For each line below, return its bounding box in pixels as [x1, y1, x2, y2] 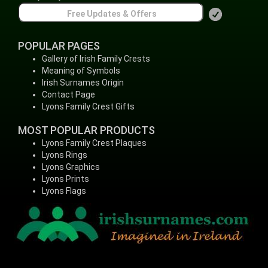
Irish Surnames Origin [42, 78, 124, 87]
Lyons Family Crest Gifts [42, 102, 135, 111]
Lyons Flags [42, 186, 86, 196]
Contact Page [42, 90, 95, 99]
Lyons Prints [42, 174, 89, 184]
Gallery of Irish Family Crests [42, 54, 150, 63]
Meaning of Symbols [42, 66, 120, 75]
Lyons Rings [42, 150, 87, 160]
